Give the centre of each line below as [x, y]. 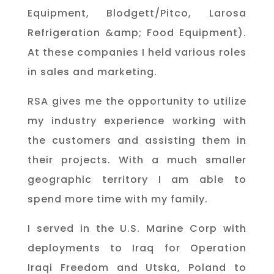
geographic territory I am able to [137, 179]
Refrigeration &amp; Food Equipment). [137, 32]
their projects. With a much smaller [137, 160]
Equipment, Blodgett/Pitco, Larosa [137, 13]
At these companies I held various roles [137, 52]
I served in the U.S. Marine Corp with [137, 228]
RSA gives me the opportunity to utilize [137, 101]
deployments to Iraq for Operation [137, 248]
